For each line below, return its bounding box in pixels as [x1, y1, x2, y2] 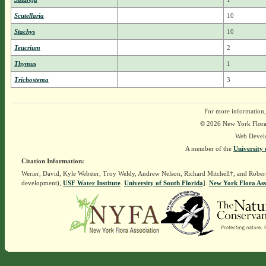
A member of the [185, 145, 233, 152]
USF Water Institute [62, 179, 121, 186]
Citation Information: [21, 157, 84, 164]
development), [21, 179, 63, 186]
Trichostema [14, 76, 49, 83]
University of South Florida [123, 179, 203, 186]
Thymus [14, 60, 36, 67]
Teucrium [14, 44, 40, 51]
